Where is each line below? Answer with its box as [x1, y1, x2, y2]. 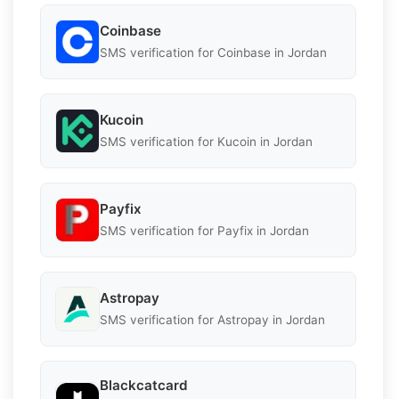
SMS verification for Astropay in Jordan [100, 313, 325, 328]
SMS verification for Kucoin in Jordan [100, 134, 313, 150]
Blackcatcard [100, 376, 188, 394]
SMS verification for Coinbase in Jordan [100, 45, 327, 61]
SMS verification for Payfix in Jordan [100, 224, 309, 239]
